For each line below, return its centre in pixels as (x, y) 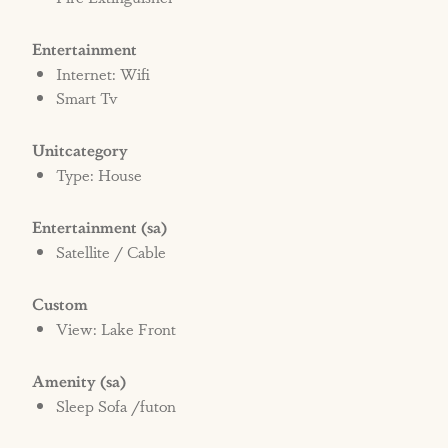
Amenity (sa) (79, 381)
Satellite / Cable (111, 252)
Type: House (99, 175)
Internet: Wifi (103, 74)
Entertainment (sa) (100, 227)
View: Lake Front (116, 329)
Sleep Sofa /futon (116, 406)
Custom (60, 304)
